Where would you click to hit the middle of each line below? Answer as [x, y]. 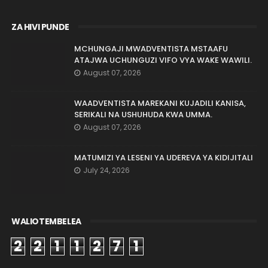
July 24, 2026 [106, 170]
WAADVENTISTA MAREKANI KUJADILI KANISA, [160, 103]
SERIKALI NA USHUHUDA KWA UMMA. [143, 114]
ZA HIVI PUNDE [40, 27]
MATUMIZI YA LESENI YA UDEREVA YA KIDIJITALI [163, 157]
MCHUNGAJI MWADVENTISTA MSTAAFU [151, 48]
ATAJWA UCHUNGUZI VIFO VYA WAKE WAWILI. [163, 60]
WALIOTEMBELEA [46, 221]
